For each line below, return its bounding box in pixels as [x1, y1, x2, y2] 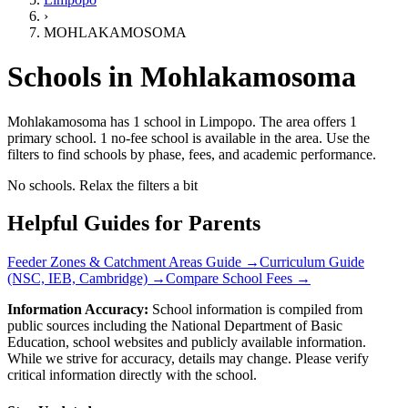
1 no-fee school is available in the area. [97, 129, 322, 146]
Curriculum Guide [260, 254, 364, 270]
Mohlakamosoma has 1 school [7, 113, 181, 129]
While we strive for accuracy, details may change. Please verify [7, 351, 369, 367]
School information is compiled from [148, 301, 362, 318]
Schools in [7, 60, 133, 94]
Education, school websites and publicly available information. [7, 334, 366, 351]
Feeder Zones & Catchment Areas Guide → [7, 254, 260, 270]
